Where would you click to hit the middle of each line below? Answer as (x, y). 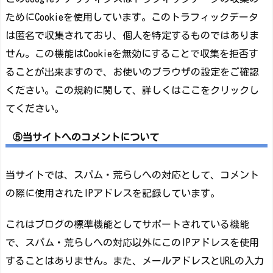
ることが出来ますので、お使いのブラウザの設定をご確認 (132, 72)
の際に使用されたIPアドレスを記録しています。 (113, 193)
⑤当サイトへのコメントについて (86, 137)
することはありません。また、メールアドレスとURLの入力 (135, 261)
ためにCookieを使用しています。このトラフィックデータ (132, 17)
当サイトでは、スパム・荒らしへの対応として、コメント (132, 175)
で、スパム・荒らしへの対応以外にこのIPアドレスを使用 (132, 242)
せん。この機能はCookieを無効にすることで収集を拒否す (132, 54)
